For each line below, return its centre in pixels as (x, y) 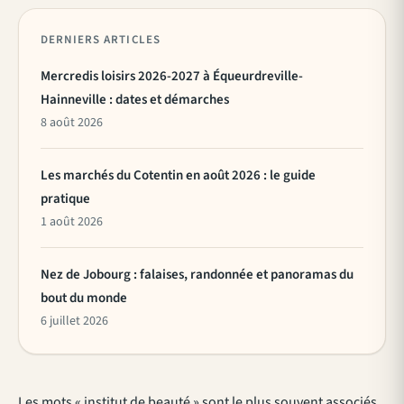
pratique (65, 198)
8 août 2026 (72, 122)
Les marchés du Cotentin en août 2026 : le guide (178, 175)
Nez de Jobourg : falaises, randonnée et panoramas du (197, 274)
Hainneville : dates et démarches (135, 99)
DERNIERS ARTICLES (101, 39)
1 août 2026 (72, 221)
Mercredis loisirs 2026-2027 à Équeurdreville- (172, 76)
